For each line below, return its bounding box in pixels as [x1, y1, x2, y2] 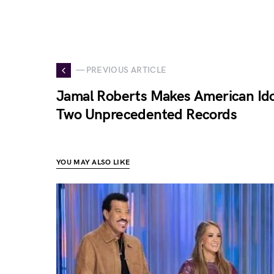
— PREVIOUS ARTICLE [76, 65, 167, 76]
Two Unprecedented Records [56, 105, 237, 124]
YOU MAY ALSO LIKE [56, 157, 130, 167]
